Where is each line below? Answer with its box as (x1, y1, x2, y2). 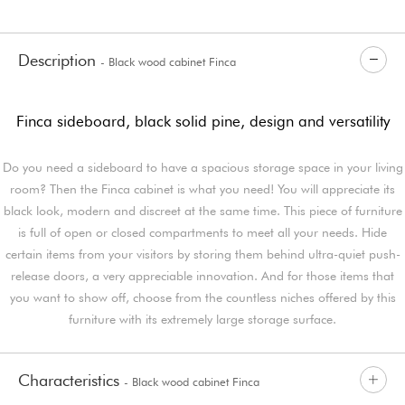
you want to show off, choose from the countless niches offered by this (9, 289, 396, 305)
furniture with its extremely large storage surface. (69, 311, 336, 326)
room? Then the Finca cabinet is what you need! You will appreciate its (10, 181, 395, 196)
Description (18, 50, 100, 70)
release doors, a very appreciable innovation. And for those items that (11, 268, 394, 283)
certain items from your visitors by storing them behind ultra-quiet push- (5, 246, 400, 261)
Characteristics (18, 370, 124, 390)
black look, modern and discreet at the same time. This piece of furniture (3, 202, 402, 218)
